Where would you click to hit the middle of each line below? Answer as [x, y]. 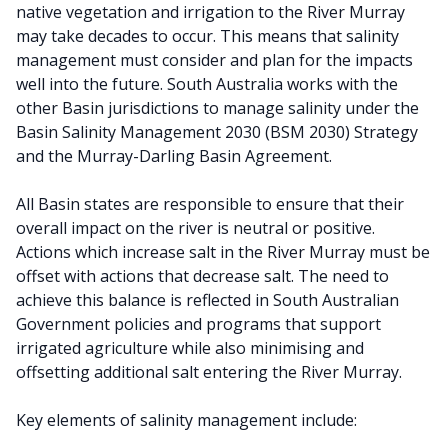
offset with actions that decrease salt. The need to [202, 276]
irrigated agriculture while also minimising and [190, 348]
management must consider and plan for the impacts [214, 60]
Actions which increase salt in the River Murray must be [223, 252]
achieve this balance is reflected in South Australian [207, 300]
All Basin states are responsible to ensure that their [210, 204]
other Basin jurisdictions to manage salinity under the [217, 108]
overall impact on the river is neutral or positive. [195, 228]
